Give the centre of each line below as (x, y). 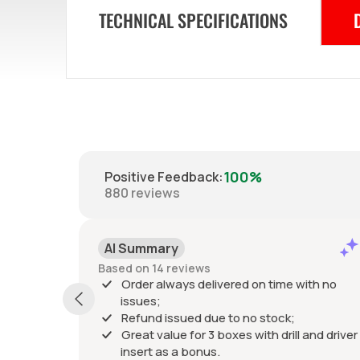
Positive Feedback (162, 177)
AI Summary (141, 248)
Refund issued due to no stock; (208, 317)
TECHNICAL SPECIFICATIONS (193, 20)
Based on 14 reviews (154, 268)
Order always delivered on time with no (229, 284)
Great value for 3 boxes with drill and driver (239, 334)
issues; (141, 301)
